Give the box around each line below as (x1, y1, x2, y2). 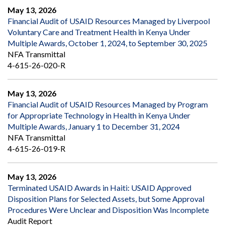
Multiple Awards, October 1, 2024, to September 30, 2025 (8, 38, 207, 48)
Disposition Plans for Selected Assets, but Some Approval (8, 194, 204, 204)
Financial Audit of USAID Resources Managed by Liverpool (8, 16, 210, 26)
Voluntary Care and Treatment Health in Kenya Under (8, 27, 190, 37)
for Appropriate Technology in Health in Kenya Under (8, 110, 190, 121)
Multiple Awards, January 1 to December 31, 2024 (8, 122, 180, 132)
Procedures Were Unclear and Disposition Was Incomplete (8, 205, 209, 215)
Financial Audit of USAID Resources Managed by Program (8, 99, 208, 109)
